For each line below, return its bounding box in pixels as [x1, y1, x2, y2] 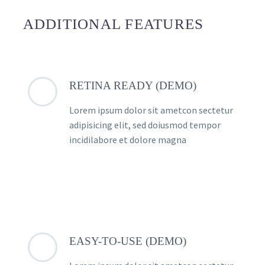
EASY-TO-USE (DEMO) [69, 234, 186, 247]
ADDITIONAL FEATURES [22, 15, 204, 32]
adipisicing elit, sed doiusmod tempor [69, 118, 221, 131]
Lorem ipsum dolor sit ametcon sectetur [69, 104, 233, 116]
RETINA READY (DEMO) [69, 79, 196, 92]
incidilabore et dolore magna [69, 133, 186, 146]
